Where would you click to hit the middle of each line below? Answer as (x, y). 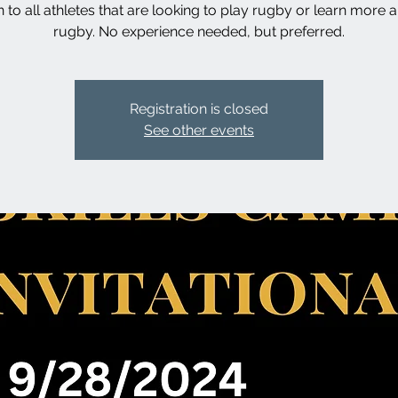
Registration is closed (199, 109)
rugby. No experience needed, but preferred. (199, 32)
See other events (199, 130)
